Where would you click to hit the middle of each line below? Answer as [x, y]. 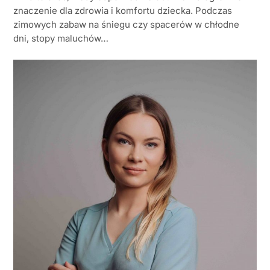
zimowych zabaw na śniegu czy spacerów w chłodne [126, 24]
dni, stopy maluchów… [61, 38]
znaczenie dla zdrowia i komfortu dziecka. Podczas [123, 10]
